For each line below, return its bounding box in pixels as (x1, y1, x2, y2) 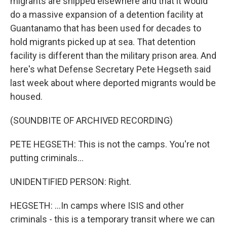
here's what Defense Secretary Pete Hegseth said (10, 64, 211, 74)
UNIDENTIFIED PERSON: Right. (10, 176, 131, 187)
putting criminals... (10, 153, 84, 163)
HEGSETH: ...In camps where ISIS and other (10, 200, 184, 211)
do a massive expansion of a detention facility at (10, 9, 203, 20)
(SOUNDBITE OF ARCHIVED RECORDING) (10, 115, 173, 126)
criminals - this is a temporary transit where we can (10, 214, 215, 224)
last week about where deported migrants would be (10, 78, 216, 88)
